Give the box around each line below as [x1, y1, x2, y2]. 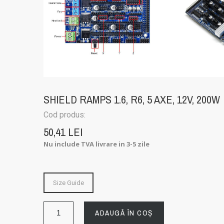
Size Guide [53, 178, 84, 186]
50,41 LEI [43, 124, 83, 139]
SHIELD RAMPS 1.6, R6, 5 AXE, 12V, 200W [43, 91, 220, 107]
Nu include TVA [43, 139, 96, 148]
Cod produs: [43, 109, 88, 119]
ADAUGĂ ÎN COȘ [95, 207, 153, 218]
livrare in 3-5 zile [95, 139, 150, 148]
